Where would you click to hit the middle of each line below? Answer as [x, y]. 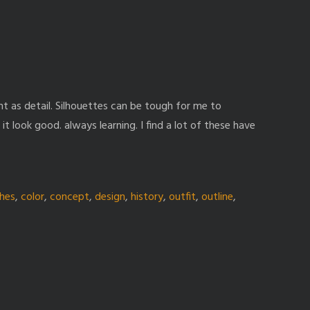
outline [217, 197]
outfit [182, 197]
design [110, 197]
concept [70, 197]
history [147, 197]
